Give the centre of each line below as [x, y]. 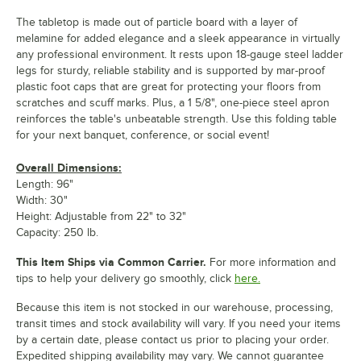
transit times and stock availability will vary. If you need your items [178, 323]
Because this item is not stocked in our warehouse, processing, [174, 307]
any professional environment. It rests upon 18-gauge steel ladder [180, 54]
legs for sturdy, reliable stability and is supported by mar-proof [170, 70]
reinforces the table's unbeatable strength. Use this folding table [176, 118]
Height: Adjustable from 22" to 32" [101, 216]
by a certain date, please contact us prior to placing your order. [172, 339]
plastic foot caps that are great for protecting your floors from [168, 86]
